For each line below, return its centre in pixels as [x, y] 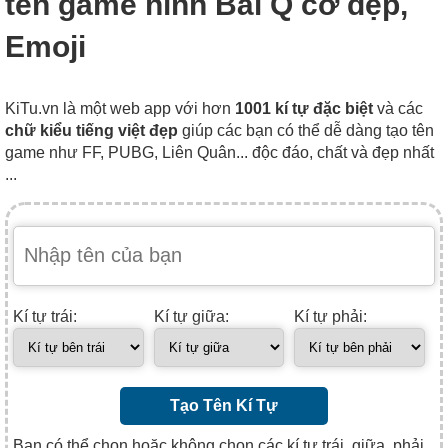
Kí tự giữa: [191, 316]
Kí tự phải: [331, 316]
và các [398, 108]
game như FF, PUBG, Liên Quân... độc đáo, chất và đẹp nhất [219, 152]
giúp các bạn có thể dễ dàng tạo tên [306, 130]
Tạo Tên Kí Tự [224, 405]
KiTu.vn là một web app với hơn [120, 108]
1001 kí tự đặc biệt [304, 108]
